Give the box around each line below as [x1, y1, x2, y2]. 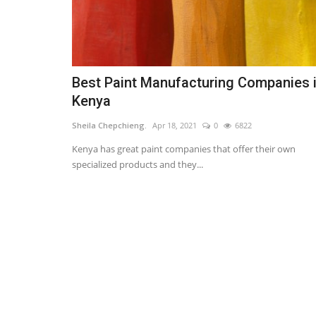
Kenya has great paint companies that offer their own [72, 142, 296, 156]
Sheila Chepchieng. [72, 120, 147, 131]
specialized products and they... [72, 158, 203, 171]
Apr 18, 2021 [152, 120, 197, 131]
